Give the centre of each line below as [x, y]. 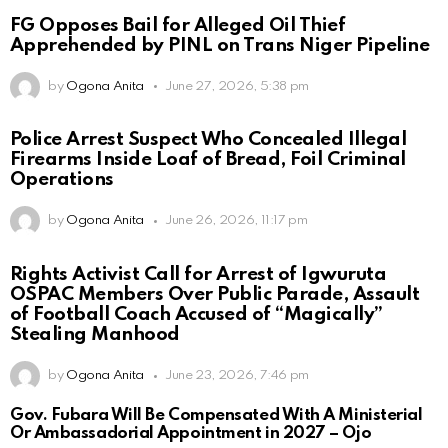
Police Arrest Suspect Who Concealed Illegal [208, 140]
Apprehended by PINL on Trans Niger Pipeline [220, 45]
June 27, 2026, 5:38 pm [237, 86]
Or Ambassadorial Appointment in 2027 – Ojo [191, 434]
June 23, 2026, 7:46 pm [237, 376]
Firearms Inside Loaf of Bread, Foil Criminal [208, 160]
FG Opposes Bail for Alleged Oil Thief [178, 25]
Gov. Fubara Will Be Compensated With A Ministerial [216, 416]
